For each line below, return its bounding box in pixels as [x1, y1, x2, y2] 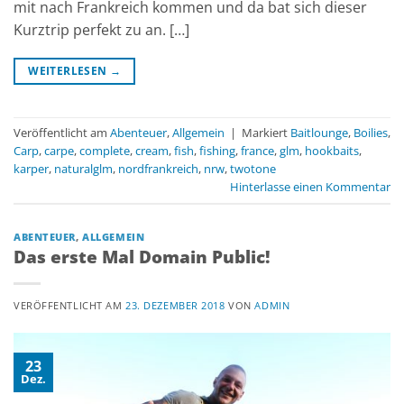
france [241, 142, 274, 159]
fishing [199, 142, 235, 159]
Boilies [353, 124, 388, 141]
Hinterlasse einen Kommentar [230, 178, 390, 195]
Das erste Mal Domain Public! [14, 244, 271, 270]
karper [14, 160, 49, 177]
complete [79, 142, 130, 159]
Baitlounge [290, 124, 348, 141]
